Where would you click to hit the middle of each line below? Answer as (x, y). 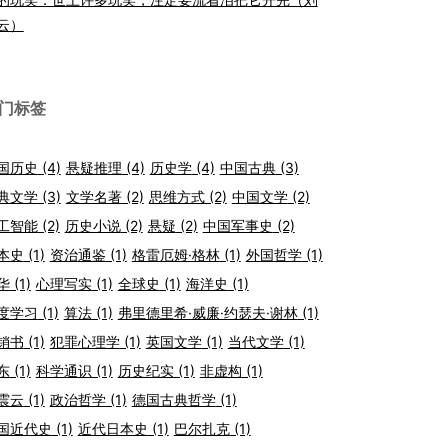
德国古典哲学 (173, 399)
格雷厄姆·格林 (175, 254)
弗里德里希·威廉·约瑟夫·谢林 (207, 312)
